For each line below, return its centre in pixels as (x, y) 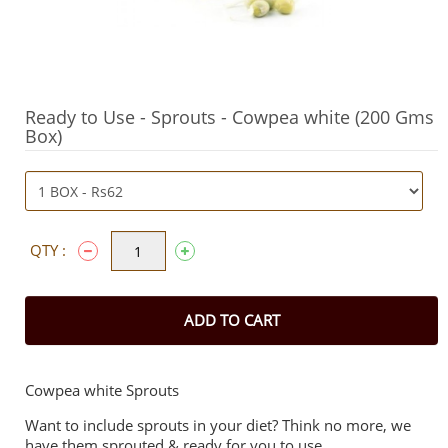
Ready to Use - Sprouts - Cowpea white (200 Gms (229, 117)
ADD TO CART (231, 320)
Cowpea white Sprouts (102, 390)
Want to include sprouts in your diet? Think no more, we (218, 425)
